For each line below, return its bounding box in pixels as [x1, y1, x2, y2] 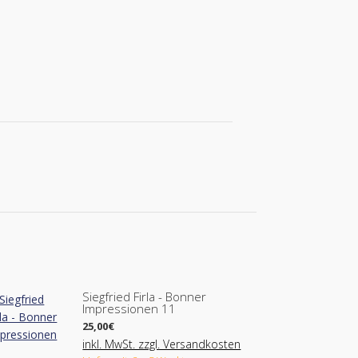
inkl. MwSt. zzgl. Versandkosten [82, 336, 241, 352]
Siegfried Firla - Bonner [82, 288, 207, 304]
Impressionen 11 [82, 300, 177, 316]
